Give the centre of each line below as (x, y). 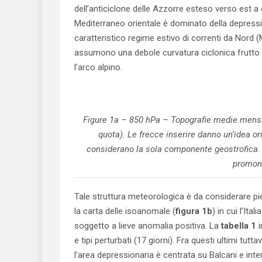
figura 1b (194, 211)
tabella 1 (239, 226)
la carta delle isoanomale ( (125, 211)
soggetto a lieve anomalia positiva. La (148, 226)
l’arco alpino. (98, 67)
